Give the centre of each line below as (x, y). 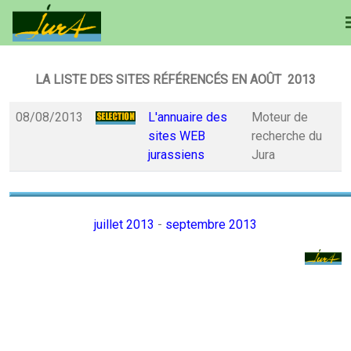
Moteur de (280, 117)
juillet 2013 (124, 224)
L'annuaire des (188, 117)
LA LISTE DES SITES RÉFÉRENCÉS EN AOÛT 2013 (175, 80)
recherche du (287, 136)
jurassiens (176, 155)
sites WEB (177, 136)
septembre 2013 (211, 224)
